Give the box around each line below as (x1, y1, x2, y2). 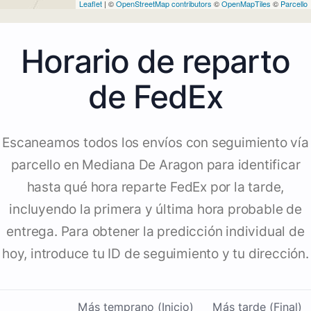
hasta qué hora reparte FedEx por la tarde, (26, 179, 285, 196)
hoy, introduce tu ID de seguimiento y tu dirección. (2, 246, 309, 262)
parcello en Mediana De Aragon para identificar (10, 157, 301, 174)
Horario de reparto (21, 42, 290, 81)
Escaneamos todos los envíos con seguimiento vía (2, 135, 309, 151)
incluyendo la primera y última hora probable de (9, 201, 302, 218)
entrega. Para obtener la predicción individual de (6, 224, 305, 240)
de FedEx (88, 77, 223, 117)
